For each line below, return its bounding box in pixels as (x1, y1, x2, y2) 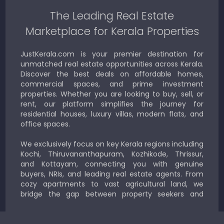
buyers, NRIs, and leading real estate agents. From (20, 169, 203, 179)
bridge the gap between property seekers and (20, 189, 203, 199)
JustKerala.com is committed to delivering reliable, (20, 209, 203, 219)
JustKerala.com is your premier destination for (20, 49, 203, 59)
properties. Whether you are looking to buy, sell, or (20, 89, 203, 99)
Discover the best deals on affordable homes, (20, 69, 203, 79)
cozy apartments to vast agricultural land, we (20, 179, 203, 189)
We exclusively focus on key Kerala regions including (20, 139, 203, 149)
